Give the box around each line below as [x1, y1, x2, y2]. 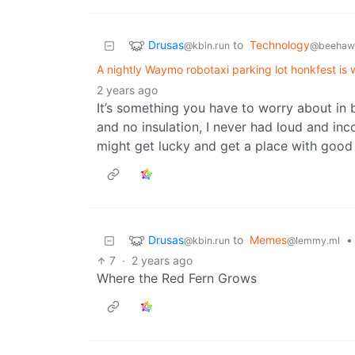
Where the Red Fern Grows [97, 270, 257, 287]
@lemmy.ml [287, 235, 340, 247]
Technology [250, 38, 310, 52]
